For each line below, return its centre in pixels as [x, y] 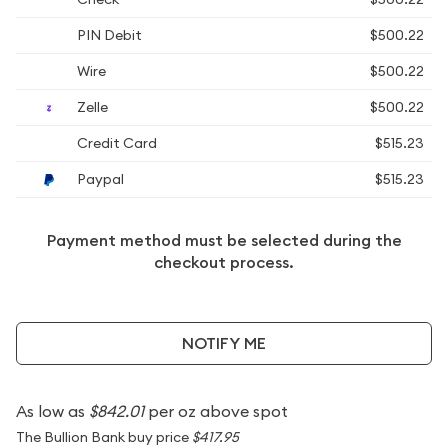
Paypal [99, 179]
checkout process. [224, 262]
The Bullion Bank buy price [104, 437]
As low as [52, 411]
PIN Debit [108, 35]
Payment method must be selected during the [224, 240]
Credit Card [115, 143]
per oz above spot [216, 411]
